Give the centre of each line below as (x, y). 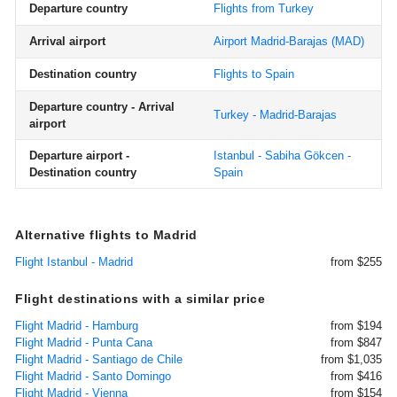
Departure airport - (79, 156)
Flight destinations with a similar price (140, 299)
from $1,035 (351, 359)
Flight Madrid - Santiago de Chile (99, 359)
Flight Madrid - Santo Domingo (93, 376)
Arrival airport (67, 41)
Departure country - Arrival (102, 107)
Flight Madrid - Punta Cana (84, 343)
